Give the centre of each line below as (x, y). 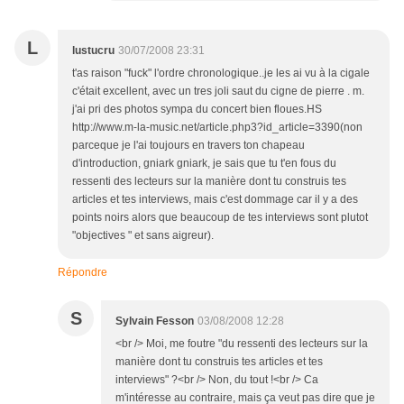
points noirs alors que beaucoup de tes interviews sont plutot (220, 218)
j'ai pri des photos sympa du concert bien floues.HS (197, 110)
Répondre (83, 273)
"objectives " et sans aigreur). (143, 236)
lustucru (93, 51)
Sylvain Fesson (155, 321)
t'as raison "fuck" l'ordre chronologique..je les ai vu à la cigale (221, 73)
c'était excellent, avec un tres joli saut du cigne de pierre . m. (218, 92)
